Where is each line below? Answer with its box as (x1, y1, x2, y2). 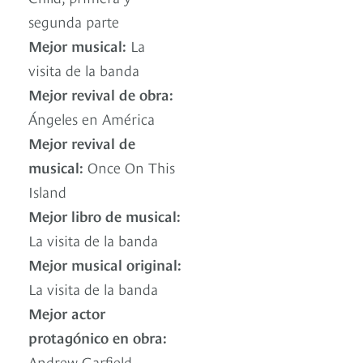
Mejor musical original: (28, 254, 181, 275)
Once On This (83, 156, 175, 177)
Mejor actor (28, 302, 105, 323)
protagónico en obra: (28, 327, 167, 348)
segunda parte (28, 11, 119, 32)
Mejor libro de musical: (28, 205, 181, 226)
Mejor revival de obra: (28, 83, 173, 105)
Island (28, 181, 66, 202)
